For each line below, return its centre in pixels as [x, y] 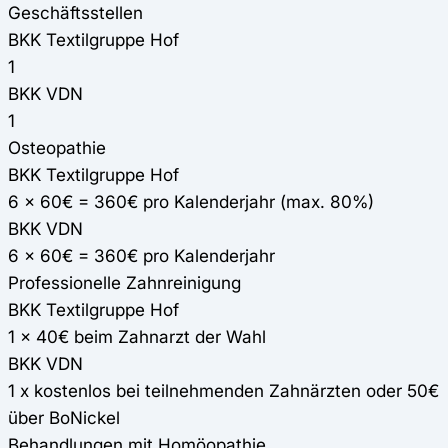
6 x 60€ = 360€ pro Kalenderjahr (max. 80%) [191, 202]
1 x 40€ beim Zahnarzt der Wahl [137, 337]
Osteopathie [57, 148]
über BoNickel [64, 418]
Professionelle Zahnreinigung [124, 283]
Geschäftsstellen [75, 13]
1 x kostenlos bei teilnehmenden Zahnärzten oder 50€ [223, 391]
